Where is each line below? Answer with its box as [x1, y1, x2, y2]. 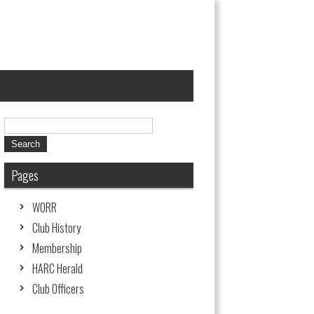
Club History [32, 219, 81, 236]
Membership [32, 240, 82, 257]
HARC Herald [32, 260, 83, 277]
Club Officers [32, 280, 84, 297]
